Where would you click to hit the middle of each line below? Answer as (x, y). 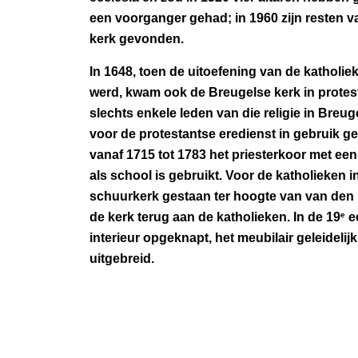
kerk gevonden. (137, 39)
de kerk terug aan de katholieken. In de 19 (215, 217)
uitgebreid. (123, 259)
